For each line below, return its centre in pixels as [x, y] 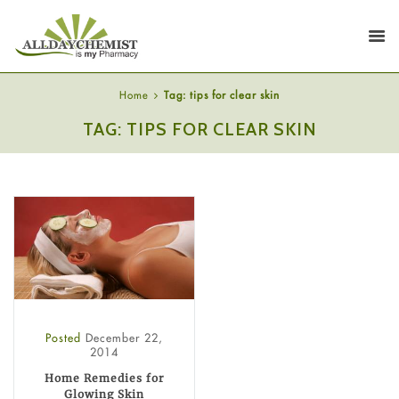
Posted [65, 338]
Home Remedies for [104, 379]
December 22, [124, 338]
